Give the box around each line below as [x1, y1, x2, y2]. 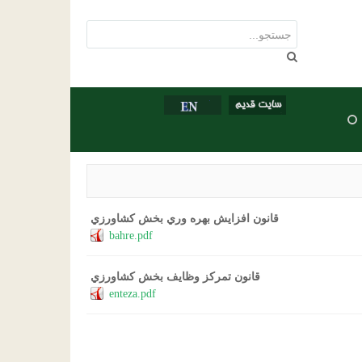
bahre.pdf [109, 225, 153, 247]
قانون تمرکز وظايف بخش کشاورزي [90, 270, 260, 283]
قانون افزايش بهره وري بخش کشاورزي [90, 212, 279, 225]
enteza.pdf [109, 284, 156, 305]
